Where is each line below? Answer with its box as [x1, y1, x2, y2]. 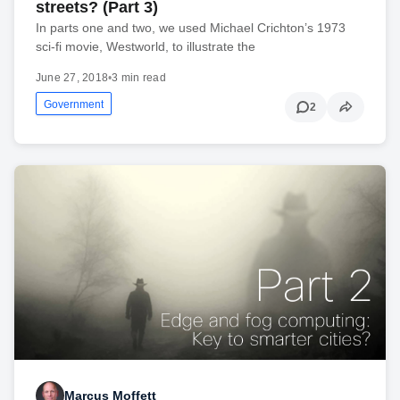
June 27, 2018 [36, 71, 109, 85]
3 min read [112, 71, 166, 85]
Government [44, 98, 104, 112]
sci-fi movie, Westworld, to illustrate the [36, 39, 255, 54]
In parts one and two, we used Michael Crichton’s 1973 [36, 21, 346, 36]
